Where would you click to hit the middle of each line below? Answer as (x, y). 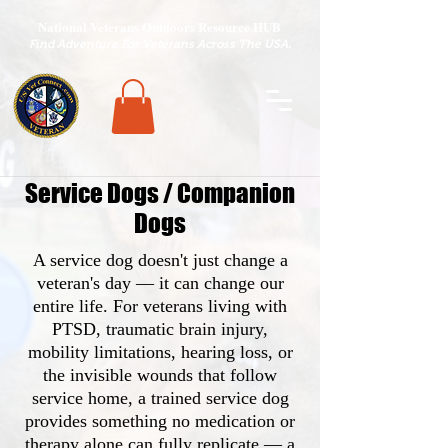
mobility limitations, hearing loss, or (160, 351)
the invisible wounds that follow (160, 374)
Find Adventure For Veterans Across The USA (158, 44)
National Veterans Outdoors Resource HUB (159, 26)
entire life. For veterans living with (160, 305)
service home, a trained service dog (160, 397)
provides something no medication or (160, 420)
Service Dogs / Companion (160, 192)
